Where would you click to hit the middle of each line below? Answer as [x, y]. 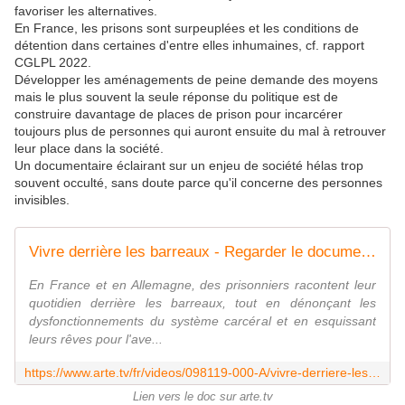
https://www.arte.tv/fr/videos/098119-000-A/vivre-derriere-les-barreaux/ [374, 373]
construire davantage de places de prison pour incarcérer [179, 114]
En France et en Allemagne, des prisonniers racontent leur [202, 285]
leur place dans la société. [89, 149]
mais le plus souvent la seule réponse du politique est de [176, 97]
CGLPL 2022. [53, 63]
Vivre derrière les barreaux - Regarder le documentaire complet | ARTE [368, 252]
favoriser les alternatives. [86, 11]
